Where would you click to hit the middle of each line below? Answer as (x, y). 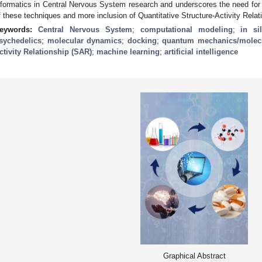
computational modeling (186, 29)
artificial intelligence (201, 51)
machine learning (128, 51)
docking (142, 40)
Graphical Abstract (194, 256)
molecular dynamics (84, 40)
